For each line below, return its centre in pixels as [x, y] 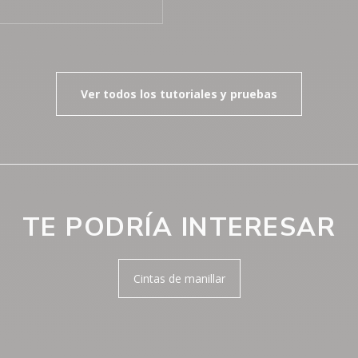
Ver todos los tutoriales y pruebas [179, 93]
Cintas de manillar [179, 278]
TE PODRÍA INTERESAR [179, 227]
